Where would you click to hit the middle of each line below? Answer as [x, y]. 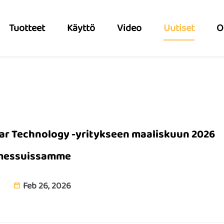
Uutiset [179, 28]
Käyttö [81, 28]
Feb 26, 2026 [46, 186]
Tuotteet [27, 28]
